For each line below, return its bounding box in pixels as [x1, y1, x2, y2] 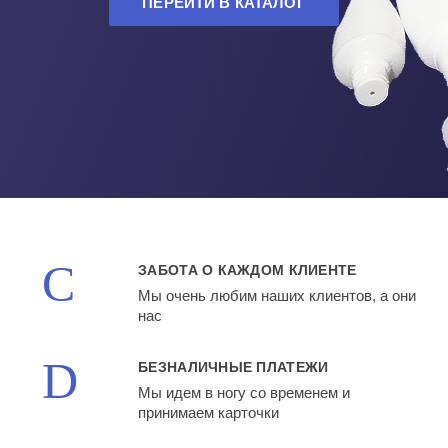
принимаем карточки [138, 403, 280, 421]
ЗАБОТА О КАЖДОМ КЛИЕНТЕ [138, 262, 357, 279]
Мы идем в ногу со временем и [138, 383, 351, 401]
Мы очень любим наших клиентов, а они [138, 287, 417, 305]
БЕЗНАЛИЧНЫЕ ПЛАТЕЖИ [138, 358, 329, 375]
